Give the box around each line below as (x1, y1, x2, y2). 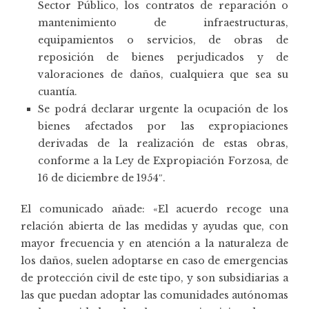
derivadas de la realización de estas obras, (38, 137, 288, 150)
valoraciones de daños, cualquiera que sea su (38, 68, 288, 81)
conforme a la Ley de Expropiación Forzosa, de (38, 154, 288, 167)
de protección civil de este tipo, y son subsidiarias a (21, 271, 288, 284)
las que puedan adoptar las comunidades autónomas (21, 288, 288, 301)
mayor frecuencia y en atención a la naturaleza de (21, 237, 288, 250)
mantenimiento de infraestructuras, (38, 16, 288, 29)
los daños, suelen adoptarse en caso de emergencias (21, 254, 288, 267)
